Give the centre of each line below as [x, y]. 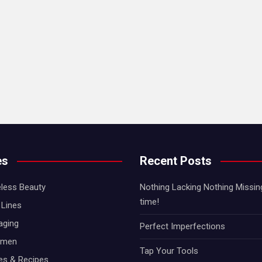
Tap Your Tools [169, 251]
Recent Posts [176, 161]
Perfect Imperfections [182, 226]
